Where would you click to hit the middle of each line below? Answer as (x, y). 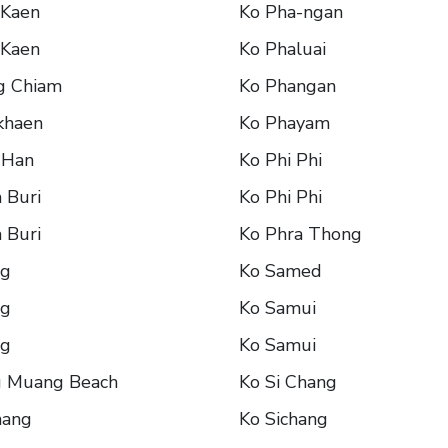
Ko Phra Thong (300, 234)
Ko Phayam (284, 123)
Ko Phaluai (282, 49)
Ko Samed (280, 271)
